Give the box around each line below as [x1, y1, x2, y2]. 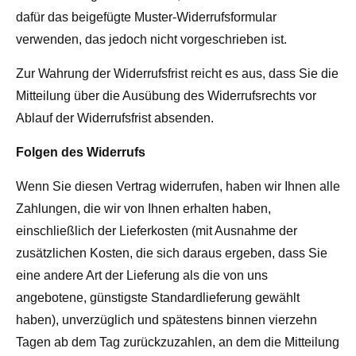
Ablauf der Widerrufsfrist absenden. [16, 111, 214, 126]
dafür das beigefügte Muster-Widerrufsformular [16, 10, 277, 25]
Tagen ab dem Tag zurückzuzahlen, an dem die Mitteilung [16, 335, 339, 350]
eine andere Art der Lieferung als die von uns [16, 269, 268, 283]
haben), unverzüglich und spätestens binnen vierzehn [16, 313, 317, 327]
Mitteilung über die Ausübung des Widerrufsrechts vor [16, 89, 316, 103]
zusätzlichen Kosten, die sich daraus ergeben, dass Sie [16, 246, 327, 261]
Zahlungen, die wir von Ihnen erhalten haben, [16, 202, 271, 216]
